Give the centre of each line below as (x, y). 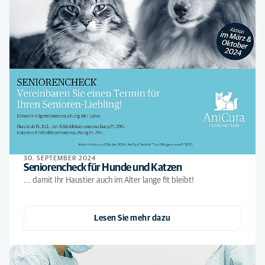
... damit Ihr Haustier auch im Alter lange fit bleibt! (109, 180)
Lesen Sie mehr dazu (132, 218)
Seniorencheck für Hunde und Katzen (103, 168)
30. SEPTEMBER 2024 (60, 158)
